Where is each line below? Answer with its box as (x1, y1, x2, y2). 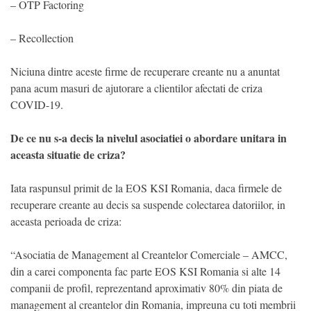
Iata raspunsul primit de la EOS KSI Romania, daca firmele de (10, 180, 282, 195)
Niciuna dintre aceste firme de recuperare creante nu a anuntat (10, 63, 280, 78)
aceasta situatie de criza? (10, 146, 126, 162)
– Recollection (10, 30, 74, 45)
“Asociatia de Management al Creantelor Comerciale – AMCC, (10, 246, 287, 262)
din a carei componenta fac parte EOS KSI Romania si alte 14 (10, 263, 280, 278)
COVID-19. (10, 96, 63, 112)
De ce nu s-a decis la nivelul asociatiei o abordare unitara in (10, 129, 287, 146)
